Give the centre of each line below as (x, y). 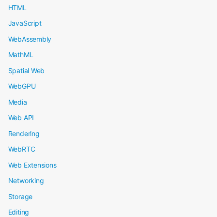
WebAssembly (30, 39)
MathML (21, 54)
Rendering (24, 133)
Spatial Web (26, 70)
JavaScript (25, 23)
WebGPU (22, 86)
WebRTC (22, 149)
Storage (20, 196)
